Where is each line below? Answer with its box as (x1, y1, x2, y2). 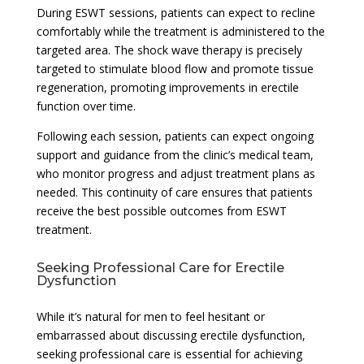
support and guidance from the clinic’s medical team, (36, 146, 314, 162)
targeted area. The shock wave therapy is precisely (36, 41, 302, 58)
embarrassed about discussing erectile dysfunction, (36, 327, 305, 343)
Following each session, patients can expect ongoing (36, 128, 314, 144)
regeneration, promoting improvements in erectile (36, 79, 299, 95)
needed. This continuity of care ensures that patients (36, 184, 313, 200)
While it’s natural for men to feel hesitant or (36, 308, 265, 324)
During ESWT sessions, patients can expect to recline (36, 4, 315, 20)
